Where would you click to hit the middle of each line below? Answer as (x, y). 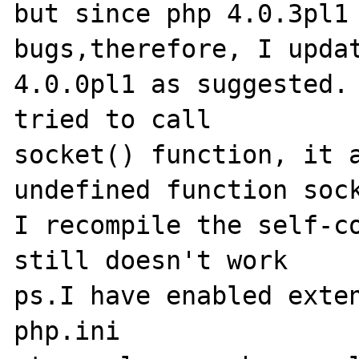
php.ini (67, 331)
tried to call (121, 119)
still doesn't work (151, 260)
